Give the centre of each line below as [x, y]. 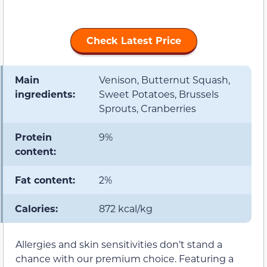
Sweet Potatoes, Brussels [159, 94]
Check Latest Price [133, 40]
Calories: [36, 208]
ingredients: [45, 94]
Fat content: [45, 179]
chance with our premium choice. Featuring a [125, 258]
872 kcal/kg [126, 208]
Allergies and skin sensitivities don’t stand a [119, 244]
